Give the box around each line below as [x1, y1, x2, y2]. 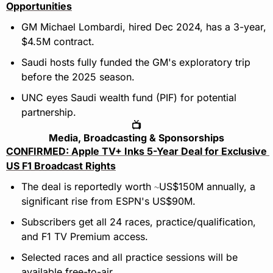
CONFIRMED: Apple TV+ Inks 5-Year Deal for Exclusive [6, 145, 267, 158]
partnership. [21, 106, 76, 119]
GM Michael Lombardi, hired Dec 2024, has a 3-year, [21, 21, 266, 34]
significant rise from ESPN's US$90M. [21, 195, 196, 208]
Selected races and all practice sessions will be [21, 251, 238, 264]
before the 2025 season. [21, 71, 135, 83]
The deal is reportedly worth [21, 180, 154, 193]
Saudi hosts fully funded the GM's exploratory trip [21, 56, 250, 69]
